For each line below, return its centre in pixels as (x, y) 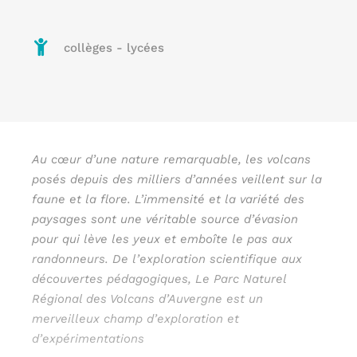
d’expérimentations (88, 339)
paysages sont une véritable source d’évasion (165, 219)
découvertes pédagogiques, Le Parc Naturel (159, 279)
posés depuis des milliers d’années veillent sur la (177, 179)
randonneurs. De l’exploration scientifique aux (167, 259)
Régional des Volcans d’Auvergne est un (147, 299)
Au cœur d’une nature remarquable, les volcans (171, 159)
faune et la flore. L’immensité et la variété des (168, 199)
